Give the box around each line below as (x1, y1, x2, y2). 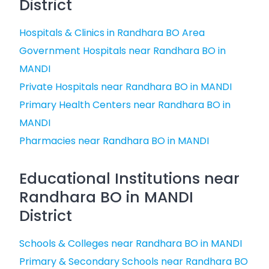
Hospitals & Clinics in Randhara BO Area (19, 26, 205, 40)
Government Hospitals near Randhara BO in (19, 44, 226, 58)
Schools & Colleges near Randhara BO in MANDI (19, 237, 242, 250)
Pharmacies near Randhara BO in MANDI (19, 134, 209, 148)
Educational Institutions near (19, 168, 240, 189)
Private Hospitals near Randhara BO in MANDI (19, 80, 232, 94)
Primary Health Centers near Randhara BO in (19, 98, 231, 112)
